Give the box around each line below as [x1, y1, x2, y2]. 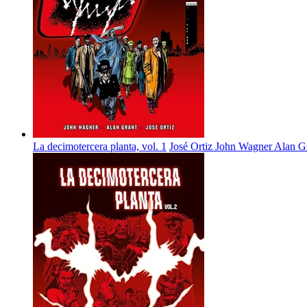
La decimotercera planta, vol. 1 [33, 140, 167, 153]
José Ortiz [169, 140, 215, 153]
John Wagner [215, 140, 274, 153]
